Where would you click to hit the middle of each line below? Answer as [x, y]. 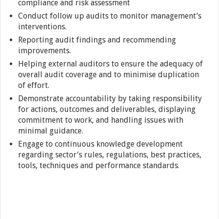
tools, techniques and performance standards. [99, 165]
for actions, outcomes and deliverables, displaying [107, 109]
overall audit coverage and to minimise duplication [109, 75]
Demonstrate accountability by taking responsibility [110, 99]
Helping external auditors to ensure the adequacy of [111, 64]
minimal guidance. [51, 131]
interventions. [43, 27]
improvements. [45, 51]
